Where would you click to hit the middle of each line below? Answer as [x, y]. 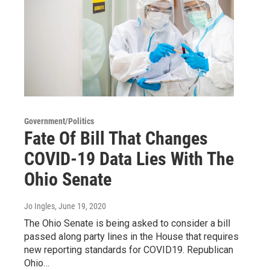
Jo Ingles [39, 206]
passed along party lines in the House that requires [131, 236]
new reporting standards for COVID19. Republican [129, 250]
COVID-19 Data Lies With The [129, 159]
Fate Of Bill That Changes [116, 138]
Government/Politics [59, 121]
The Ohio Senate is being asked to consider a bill [127, 223]
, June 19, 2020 [80, 206]
